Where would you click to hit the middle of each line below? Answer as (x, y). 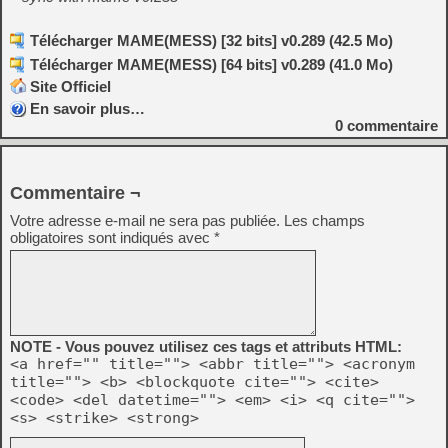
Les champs (324, 220)
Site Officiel (70, 86)
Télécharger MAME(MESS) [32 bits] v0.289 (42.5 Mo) (211, 40)
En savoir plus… (87, 108)
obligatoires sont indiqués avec (112, 237)
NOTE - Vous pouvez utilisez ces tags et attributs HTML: (206, 346)
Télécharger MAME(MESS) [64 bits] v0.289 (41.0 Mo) (211, 64)
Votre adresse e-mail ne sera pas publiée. (145, 220)
